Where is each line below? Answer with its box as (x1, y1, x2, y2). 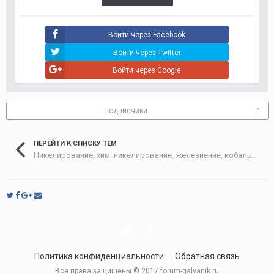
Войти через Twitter (113, 48, 181, 57)
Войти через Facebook (108, 31, 185, 39)
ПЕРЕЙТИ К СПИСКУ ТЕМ (34, 139, 117, 147)
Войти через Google (113, 66, 181, 75)
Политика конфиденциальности (34, 251, 164, 261)
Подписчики (104, 106, 147, 115)
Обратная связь (175, 251, 240, 261)
